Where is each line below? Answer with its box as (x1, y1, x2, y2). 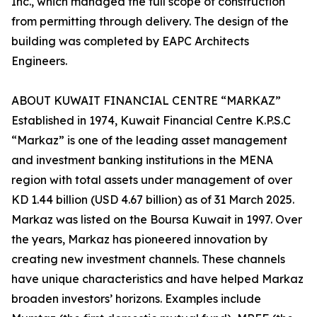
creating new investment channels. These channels (11, 252, 285, 267)
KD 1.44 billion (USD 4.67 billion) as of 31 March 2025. (11, 192, 294, 207)
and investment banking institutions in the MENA (11, 153, 273, 168)
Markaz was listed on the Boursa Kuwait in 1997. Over (11, 212, 302, 227)
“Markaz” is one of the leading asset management (11, 133, 287, 148)
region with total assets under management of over (11, 173, 292, 188)
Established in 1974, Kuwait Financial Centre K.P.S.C (11, 113, 291, 128)
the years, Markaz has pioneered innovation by (11, 232, 267, 247)
